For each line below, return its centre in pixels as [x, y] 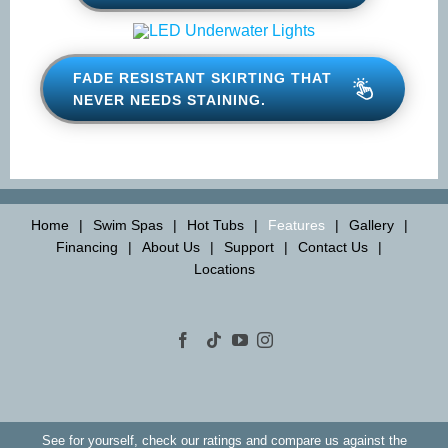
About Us [245, 323]
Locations [263, 345]
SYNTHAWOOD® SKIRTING [200, 61]
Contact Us [174, 345]
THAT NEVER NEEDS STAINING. [192, 176]
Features [323, 301]
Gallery [83, 323]
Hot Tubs [242, 301]
